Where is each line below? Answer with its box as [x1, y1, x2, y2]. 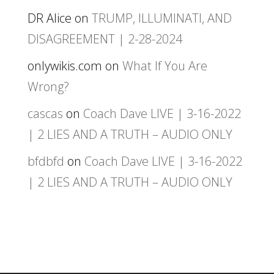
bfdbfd [27, 152, 64, 169]
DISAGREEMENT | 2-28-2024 [27, 30, 182, 47]
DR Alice [27, 9, 72, 26]
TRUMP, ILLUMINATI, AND [91, 9, 232, 26]
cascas [27, 105, 63, 122]
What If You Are [122, 57, 207, 74]
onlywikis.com [27, 57, 102, 74]
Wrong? [27, 78, 69, 95]
